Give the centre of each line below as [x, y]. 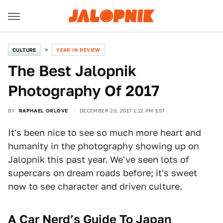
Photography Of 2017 [84, 91]
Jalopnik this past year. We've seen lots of [99, 160]
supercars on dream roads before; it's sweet [103, 173]
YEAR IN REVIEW [78, 50]
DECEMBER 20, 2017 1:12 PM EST [122, 111]
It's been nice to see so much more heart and [105, 133]
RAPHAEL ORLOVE [43, 111]
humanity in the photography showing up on [104, 146]
